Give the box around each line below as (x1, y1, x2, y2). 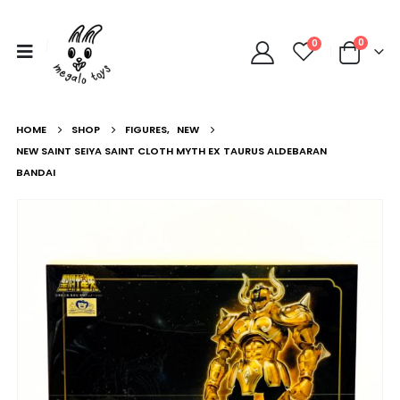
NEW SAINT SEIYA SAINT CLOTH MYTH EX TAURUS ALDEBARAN (15, 144, 327, 158)
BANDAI (15, 165, 55, 179)
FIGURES (124, 122, 167, 137)
